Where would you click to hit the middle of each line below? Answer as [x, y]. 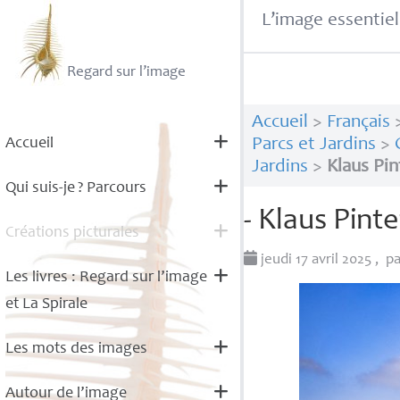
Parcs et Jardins [313, 146]
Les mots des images [76, 349]
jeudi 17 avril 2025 [317, 260]
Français [358, 123]
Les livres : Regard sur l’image [106, 278]
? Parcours [112, 188]
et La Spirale [46, 304]
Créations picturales [72, 233]
